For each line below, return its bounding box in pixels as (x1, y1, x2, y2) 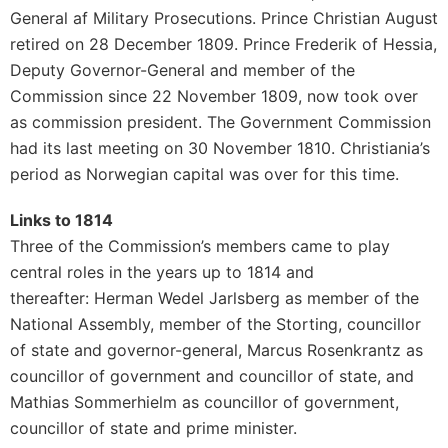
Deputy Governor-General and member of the (10, 60, 355, 80)
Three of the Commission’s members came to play (10, 236, 390, 256)
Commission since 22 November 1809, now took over (10, 86, 418, 106)
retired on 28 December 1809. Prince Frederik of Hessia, (10, 34, 437, 54)
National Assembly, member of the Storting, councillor (10, 314, 421, 334)
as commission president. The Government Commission (10, 112, 431, 132)
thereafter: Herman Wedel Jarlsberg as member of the (10, 288, 419, 308)
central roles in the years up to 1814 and (10, 262, 314, 282)
